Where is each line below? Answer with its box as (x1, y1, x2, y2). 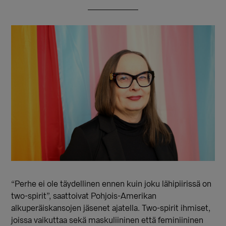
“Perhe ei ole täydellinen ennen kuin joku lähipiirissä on (11, 180, 212, 188)
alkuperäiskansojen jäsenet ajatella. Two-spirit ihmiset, (11, 204, 211, 212)
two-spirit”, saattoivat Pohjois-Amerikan (11, 192, 157, 200)
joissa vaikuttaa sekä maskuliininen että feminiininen (11, 216, 204, 224)
